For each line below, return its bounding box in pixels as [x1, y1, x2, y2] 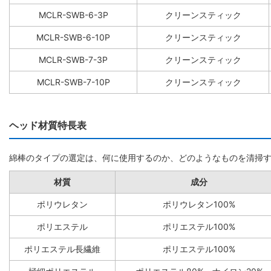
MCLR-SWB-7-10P [36, 77, 110, 88]
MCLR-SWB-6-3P [38, 10, 108, 21]
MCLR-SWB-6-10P [36, 32, 110, 43]
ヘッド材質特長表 [9, 119, 87, 132]
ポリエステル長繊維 [24, 244, 100, 255]
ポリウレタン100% [163, 199, 235, 210]
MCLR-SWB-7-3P [39, 54, 108, 65]
